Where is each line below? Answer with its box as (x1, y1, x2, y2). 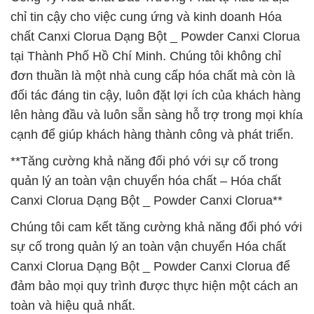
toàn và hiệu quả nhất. (11, 299, 135, 313)
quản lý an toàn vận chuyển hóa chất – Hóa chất (11, 174, 281, 188)
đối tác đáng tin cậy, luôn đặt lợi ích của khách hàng (11, 88, 301, 102)
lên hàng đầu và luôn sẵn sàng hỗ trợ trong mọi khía (11, 108, 303, 122)
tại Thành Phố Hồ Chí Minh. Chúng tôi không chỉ (11, 49, 281, 63)
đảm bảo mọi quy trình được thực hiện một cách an (11, 279, 298, 293)
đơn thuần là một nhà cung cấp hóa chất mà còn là (11, 69, 295, 83)
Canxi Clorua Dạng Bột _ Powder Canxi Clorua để (11, 259, 290, 273)
